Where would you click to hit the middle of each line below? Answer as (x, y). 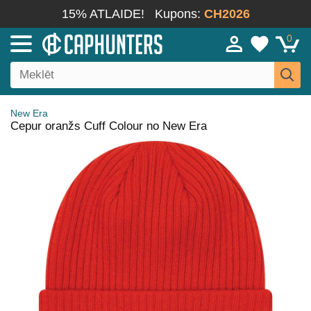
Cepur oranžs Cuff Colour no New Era (109, 126)
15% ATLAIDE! (103, 14)
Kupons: (179, 14)
